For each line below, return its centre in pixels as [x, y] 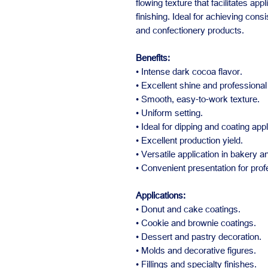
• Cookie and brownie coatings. [196, 223]
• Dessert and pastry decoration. [199, 236]
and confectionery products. [190, 30]
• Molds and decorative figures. [196, 250]
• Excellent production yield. [189, 140]
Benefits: [153, 57]
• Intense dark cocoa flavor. [189, 71]
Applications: [161, 195]
